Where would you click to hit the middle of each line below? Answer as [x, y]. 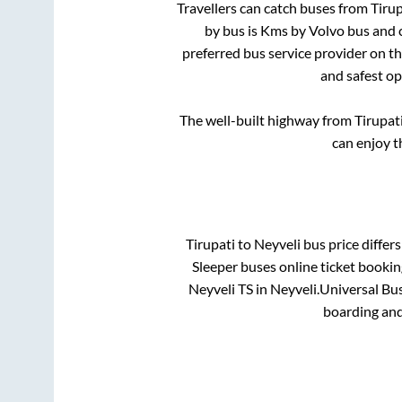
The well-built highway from [267, 120]
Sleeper [214, 266]
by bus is [232, 31]
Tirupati [210, 243]
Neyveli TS [220, 288]
